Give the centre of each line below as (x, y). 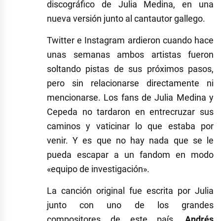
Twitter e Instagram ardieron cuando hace (130, 40)
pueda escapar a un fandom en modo (130, 155)
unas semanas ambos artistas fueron (130, 55)
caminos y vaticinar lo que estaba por (130, 126)
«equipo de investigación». (98, 169)
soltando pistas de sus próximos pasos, (130, 69)
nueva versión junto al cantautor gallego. (126, 19)
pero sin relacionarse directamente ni (130, 83)
